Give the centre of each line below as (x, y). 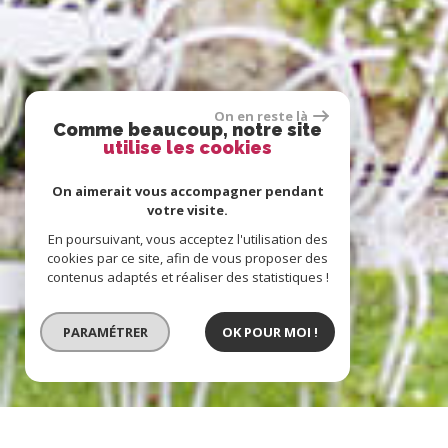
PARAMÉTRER (105, 332)
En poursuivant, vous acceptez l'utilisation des (187, 239)
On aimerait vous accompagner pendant (187, 191)
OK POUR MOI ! (270, 332)
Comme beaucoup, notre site (187, 129)
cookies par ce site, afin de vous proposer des (187, 258)
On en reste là (260, 116)
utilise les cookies (187, 147)
